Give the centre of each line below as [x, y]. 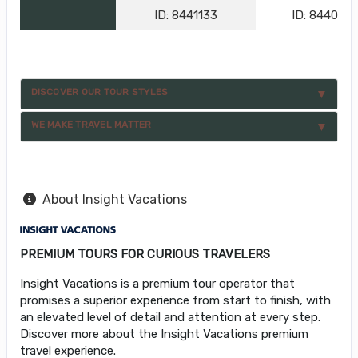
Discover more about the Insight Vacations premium [164, 334]
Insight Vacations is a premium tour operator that [157, 284]
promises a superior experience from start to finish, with [175, 301]
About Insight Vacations [115, 200]
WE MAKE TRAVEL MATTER [91, 124]
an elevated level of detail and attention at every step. [170, 318]
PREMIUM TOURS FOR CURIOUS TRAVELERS [145, 255]
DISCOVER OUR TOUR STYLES [99, 91]
